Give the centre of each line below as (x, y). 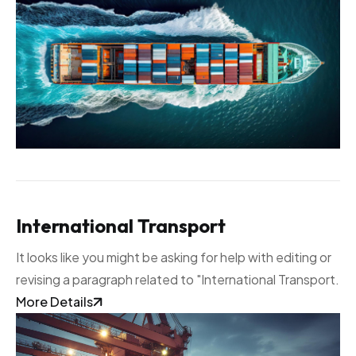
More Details (54, 301)
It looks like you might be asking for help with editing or (174, 257)
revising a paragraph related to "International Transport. (178, 279)
